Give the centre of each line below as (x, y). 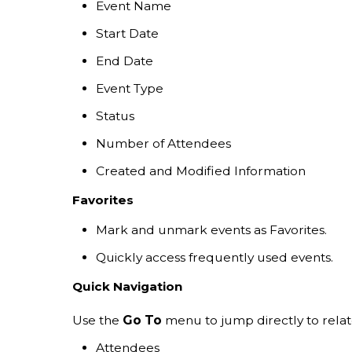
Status (115, 115)
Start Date (127, 33)
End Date (125, 60)
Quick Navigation (127, 286)
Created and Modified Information (201, 170)
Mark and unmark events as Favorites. (211, 229)
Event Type (130, 88)
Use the (97, 320)
